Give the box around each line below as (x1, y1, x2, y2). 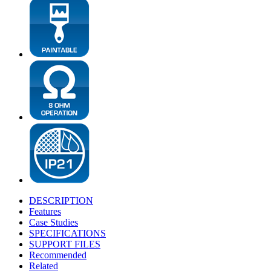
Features (29, 206, 61, 217)
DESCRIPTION (29, 195, 93, 206)
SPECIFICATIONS (29, 228, 106, 239)
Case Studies (29, 217, 78, 228)
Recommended (29, 250, 87, 261)
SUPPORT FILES (29, 239, 100, 250)
